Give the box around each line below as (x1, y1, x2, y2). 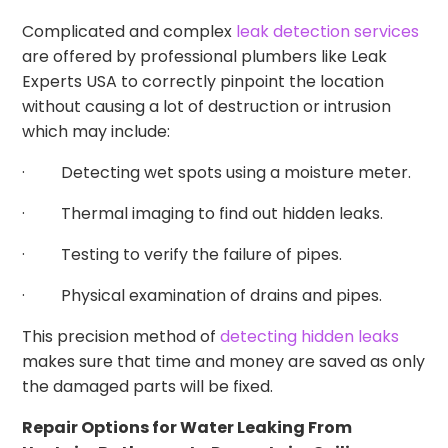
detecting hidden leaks (216, 325, 400, 349)
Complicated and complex (22, 20, 233, 44)
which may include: (22, 120, 171, 144)
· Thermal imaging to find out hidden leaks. (22, 202, 384, 226)
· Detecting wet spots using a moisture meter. (22, 161, 412, 185)
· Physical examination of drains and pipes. (22, 284, 383, 308)
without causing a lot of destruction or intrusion (22, 95, 392, 119)
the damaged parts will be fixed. (22, 375, 274, 399)
